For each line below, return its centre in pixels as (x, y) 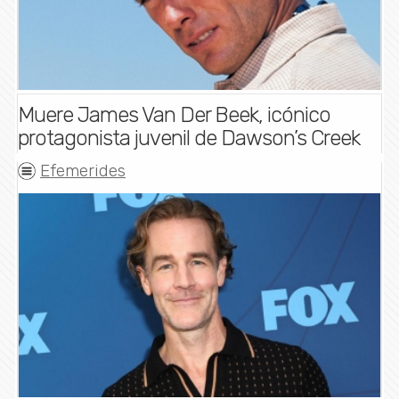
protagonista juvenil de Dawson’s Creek (189, 138)
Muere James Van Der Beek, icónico (174, 115)
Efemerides (83, 171)
